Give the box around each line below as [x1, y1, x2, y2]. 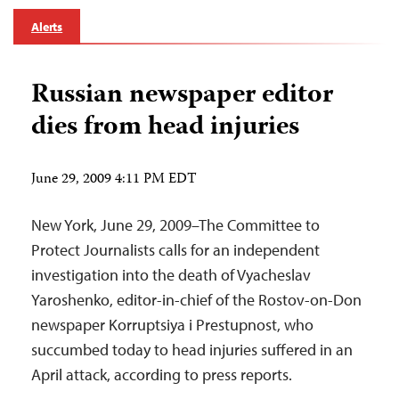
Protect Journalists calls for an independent [31, 240, 320, 260]
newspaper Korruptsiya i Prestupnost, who [31, 314, 313, 335]
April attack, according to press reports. [31, 364, 296, 385]
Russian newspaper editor [31, 74, 333, 118]
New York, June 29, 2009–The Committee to [31, 215, 320, 235]
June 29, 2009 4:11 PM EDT [31, 168, 197, 191]
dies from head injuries [31, 106, 299, 150]
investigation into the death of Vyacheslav [31, 265, 311, 285]
